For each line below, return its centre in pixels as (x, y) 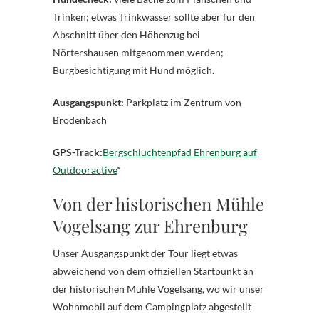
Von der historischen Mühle (158, 203)
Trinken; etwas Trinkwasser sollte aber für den (154, 16)
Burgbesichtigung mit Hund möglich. (134, 70)
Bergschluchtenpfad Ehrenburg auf (180, 152)
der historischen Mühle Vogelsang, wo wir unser (158, 288)
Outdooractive (85, 169)
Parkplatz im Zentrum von (183, 102)
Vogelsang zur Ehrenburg (150, 225)
